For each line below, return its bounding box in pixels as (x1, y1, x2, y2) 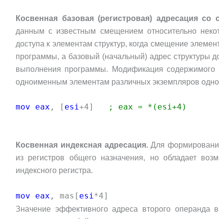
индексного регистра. (16, 166, 93, 175)
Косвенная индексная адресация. (16, 140, 148, 149)
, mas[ (50, 191, 79, 200)
